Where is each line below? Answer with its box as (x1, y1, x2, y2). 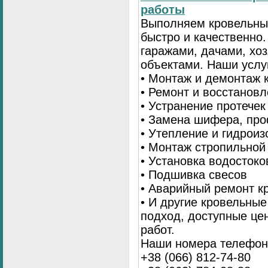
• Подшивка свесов (141, 168, 247, 182)
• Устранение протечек (141, 99, 266, 113)
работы (141, 3, 185, 17)
